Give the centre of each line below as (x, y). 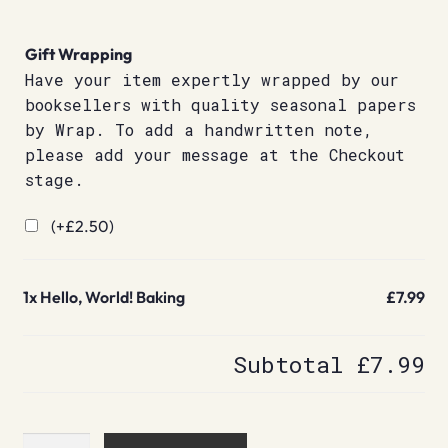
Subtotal (295, 364)
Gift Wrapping (78, 53)
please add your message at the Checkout (214, 154)
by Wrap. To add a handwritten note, (198, 129)
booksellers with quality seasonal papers (220, 104)
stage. (54, 179)
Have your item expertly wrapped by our (211, 79)
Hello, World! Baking (112, 297)
